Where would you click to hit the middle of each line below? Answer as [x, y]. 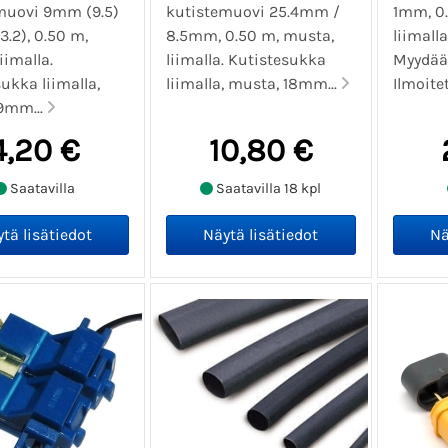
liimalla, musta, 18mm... [254, 84]
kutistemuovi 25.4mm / [253, 12]
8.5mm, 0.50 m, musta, [250, 36]
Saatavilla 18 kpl [267, 188]
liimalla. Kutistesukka [246, 60]
